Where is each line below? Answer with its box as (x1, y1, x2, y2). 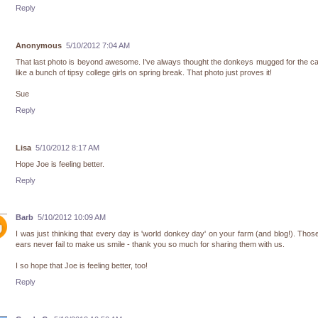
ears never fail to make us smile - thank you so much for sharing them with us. (16, 240, 285, 249)
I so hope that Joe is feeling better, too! (16, 261, 148, 270)
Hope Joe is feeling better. (16, 159, 104, 168)
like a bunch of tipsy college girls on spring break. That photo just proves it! (16, 67, 272, 77)
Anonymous (16, 40, 62, 50)
